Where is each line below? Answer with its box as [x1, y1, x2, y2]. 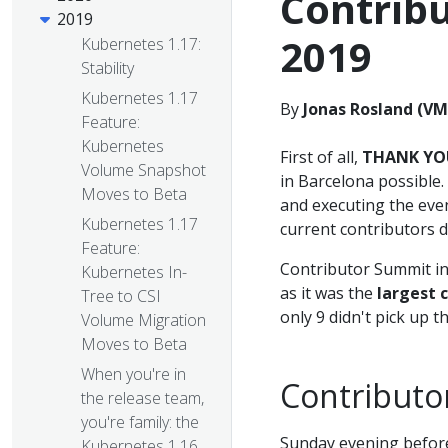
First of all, [280, 146, 362, 168]
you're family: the [81, 411, 199, 434]
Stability [81, 57, 134, 80]
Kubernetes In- [81, 261, 187, 284]
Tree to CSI [81, 285, 161, 308]
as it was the [280, 282, 377, 304]
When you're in [81, 363, 186, 386]
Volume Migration [81, 309, 206, 332]
